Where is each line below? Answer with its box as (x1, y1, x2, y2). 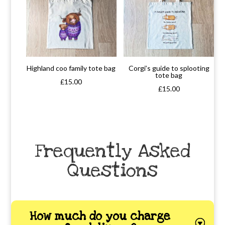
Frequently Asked (35, 138, 190, 163)
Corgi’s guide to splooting (128, 63, 209, 72)
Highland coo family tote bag (27, 63, 116, 72)
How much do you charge (30, 208, 170, 224)
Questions (67, 158, 158, 183)
